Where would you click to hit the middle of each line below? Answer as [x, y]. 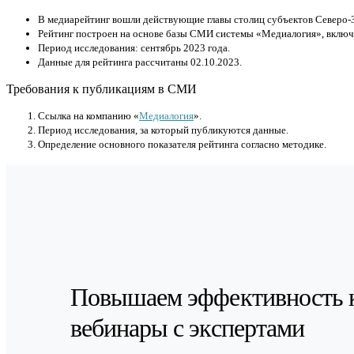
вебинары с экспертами [187, 328]
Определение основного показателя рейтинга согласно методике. [182, 145]
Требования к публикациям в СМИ [102, 89]
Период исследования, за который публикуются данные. [163, 130]
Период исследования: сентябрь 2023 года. [134, 48]
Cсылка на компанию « [88, 116]
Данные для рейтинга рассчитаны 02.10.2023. [140, 62]
